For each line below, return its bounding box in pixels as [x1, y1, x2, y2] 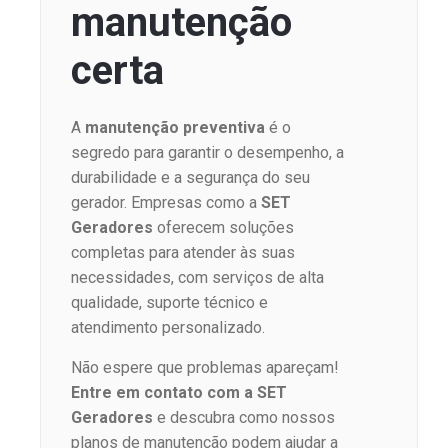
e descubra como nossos [153, 407, 335, 427]
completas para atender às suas [71, 242, 295, 262]
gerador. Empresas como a [71, 192, 261, 212]
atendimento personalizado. [71, 317, 265, 337]
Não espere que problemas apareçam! [71, 357, 339, 377]
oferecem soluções [153, 217, 294, 237]
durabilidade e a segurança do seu [71, 167, 310, 187]
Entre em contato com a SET [71, 382, 287, 402]
